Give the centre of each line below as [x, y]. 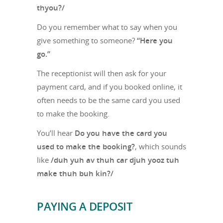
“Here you [155, 40]
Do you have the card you [121, 133]
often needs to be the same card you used [109, 100]
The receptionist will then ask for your [102, 73]
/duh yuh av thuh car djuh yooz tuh [115, 160]
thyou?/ [52, 7]
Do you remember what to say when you [107, 27]
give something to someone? [87, 40]
